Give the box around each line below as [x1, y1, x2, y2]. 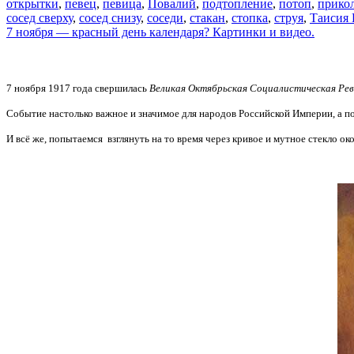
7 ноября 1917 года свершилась [6, 81, 149, 94]
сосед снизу [79, 11, 141, 25]
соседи [147, 11, 183, 25]
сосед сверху [6, 11, 73, 25]
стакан [190, 11, 225, 25]
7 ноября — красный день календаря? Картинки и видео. [6, 25, 314, 40]
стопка [232, 11, 268, 25]
